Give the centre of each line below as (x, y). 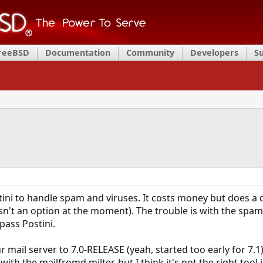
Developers (214, 53)
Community (150, 53)
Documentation (78, 53)
